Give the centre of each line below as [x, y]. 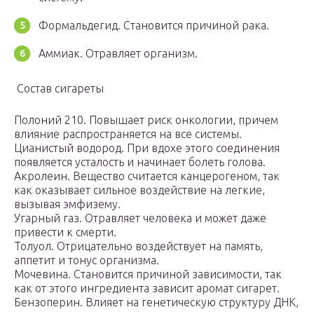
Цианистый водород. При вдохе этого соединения [147, 148]
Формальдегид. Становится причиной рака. [154, 26]
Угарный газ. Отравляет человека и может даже [140, 218]
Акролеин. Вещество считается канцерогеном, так [147, 176]
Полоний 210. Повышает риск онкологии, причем [146, 120]
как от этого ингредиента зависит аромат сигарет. [147, 288]
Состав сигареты [59, 89]
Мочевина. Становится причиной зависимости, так [148, 274]
